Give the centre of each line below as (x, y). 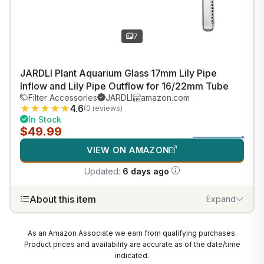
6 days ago (146, 171)
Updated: (103, 171)
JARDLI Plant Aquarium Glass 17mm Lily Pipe (118, 73)
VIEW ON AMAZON (128, 150)
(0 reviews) (103, 108)
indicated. (132, 255)
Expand (221, 199)
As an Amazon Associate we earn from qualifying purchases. (132, 233)
